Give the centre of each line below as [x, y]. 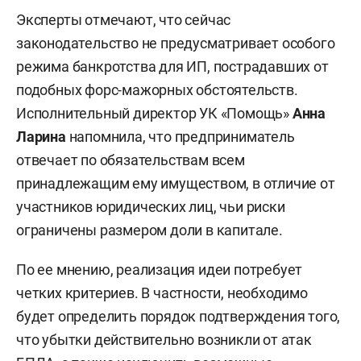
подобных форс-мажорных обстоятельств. [157, 90]
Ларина [41, 137]
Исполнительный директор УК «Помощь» [154, 113]
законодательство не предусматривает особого [176, 43]
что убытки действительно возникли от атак [164, 340]
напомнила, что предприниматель [180, 137]
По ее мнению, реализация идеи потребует [160, 270]
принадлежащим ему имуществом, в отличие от [176, 183]
